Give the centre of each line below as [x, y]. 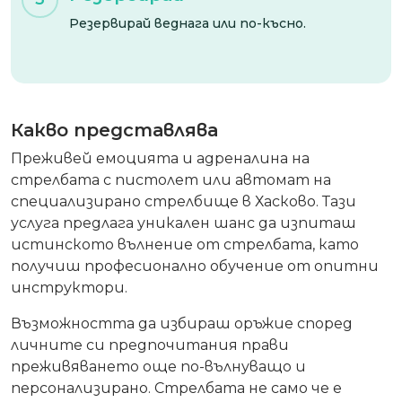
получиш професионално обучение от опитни [195, 266]
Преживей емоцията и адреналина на [160, 158]
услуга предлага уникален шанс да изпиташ [184, 223]
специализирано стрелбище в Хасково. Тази [184, 201]
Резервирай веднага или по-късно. [188, 23]
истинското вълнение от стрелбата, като [185, 244]
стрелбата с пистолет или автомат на [171, 179]
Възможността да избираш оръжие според [182, 323]
